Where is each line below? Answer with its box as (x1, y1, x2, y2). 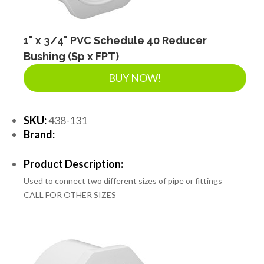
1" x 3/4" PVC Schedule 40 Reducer (24, 34, 207, 47)
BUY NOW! (108, 71, 161, 84)
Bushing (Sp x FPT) (24, 49, 119, 62)
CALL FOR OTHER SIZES (24, 189, 116, 200)
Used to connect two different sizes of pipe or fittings (24, 175, 222, 186)
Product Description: (24, 157, 123, 170)
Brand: (24, 127, 55, 141)
